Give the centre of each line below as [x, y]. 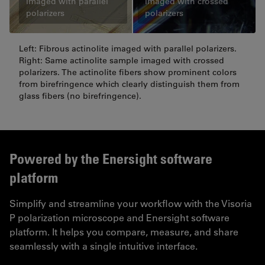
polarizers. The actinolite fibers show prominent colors [128, 72]
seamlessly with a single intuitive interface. [104, 245]
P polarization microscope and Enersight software [119, 217]
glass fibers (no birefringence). [80, 96]
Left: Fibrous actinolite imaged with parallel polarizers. [128, 48]
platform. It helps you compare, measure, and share [124, 231]
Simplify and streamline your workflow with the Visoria [131, 203]
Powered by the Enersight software [111, 158]
